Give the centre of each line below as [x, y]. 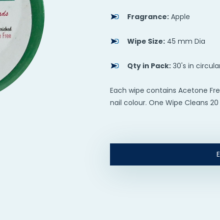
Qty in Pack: [149, 66]
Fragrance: [148, 17]
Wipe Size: [146, 41]
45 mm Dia [185, 41]
